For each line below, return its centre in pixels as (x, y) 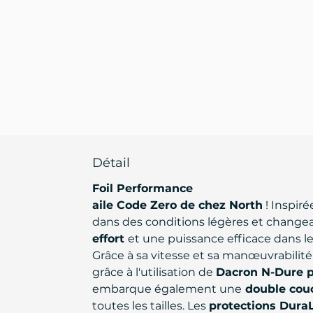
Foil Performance (143, 188)
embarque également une (167, 289)
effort (110, 239)
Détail (111, 163)
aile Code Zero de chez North (177, 205)
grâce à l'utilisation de (154, 272)
